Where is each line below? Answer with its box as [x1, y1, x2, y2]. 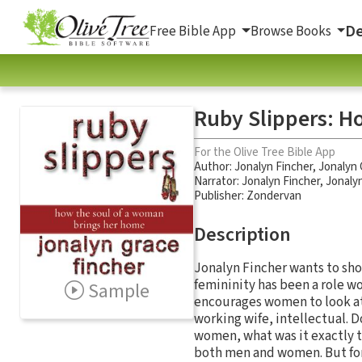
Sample [87, 276, 149, 305]
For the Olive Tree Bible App [194, 143, 335, 161]
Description [194, 220, 291, 249]
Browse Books [250, 21, 334, 41]
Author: [194, 158, 234, 175]
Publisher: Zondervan [194, 187, 301, 204]
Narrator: [194, 172, 242, 190]
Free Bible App [149, 21, 238, 41]
